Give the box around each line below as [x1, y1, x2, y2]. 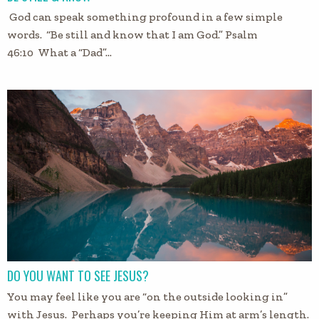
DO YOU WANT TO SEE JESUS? [7, 266, 149, 285]
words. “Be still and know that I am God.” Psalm [7, 28, 258, 41]
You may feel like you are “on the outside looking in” [7, 289, 288, 303]
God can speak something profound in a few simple [7, 10, 283, 23]
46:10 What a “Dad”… [7, 46, 112, 59]
